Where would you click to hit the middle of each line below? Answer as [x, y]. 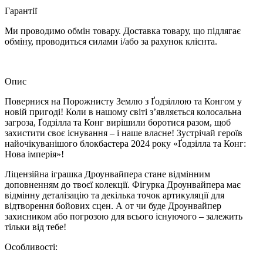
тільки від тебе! [36, 227]
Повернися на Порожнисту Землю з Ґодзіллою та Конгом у [123, 101]
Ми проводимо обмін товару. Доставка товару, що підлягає [123, 31]
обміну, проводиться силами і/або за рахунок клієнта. [111, 41]
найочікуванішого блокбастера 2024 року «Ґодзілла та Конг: [125, 143]
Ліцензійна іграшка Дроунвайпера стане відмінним [107, 174]
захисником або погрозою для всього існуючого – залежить [124, 216]
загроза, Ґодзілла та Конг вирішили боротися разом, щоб [118, 122]
